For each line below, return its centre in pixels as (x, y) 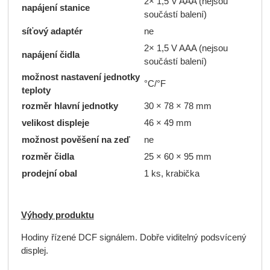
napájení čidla (50, 55)
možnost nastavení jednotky (80, 77)
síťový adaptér (52, 31)
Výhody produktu (57, 215)
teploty (36, 90)
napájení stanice (55, 8)
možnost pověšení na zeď (76, 140)
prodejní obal (49, 173)
